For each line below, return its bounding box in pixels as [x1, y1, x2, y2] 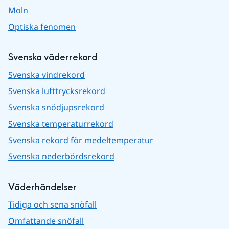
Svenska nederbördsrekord [8, 150, 114, 162]
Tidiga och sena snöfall [8, 198, 97, 210]
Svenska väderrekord [8, 51, 97, 64]
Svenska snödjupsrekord [8, 101, 104, 113]
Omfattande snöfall [8, 215, 84, 226]
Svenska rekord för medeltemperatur [8, 134, 153, 146]
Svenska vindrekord [8, 68, 85, 80]
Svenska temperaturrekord [8, 118, 113, 129]
